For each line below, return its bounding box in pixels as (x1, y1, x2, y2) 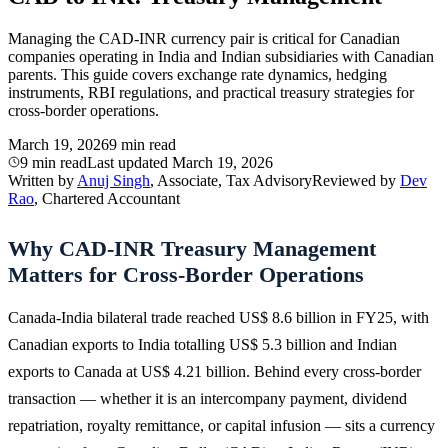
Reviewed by (312, 171, 400, 189)
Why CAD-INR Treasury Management (8, 235, 376, 261)
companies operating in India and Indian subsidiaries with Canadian (8, 47, 434, 65)
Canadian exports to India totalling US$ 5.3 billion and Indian (8, 335, 397, 353)
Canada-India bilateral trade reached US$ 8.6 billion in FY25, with (8, 308, 429, 326)
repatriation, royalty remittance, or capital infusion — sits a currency (8, 416, 435, 434)
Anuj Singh (77, 171, 150, 189)
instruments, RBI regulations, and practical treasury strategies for (8, 83, 414, 101)
